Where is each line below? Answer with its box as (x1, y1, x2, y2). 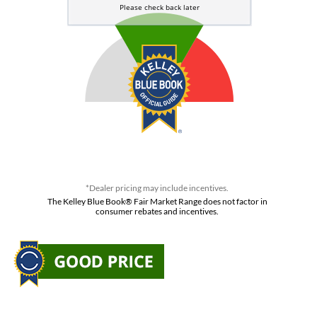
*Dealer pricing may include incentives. (86, 183, 229, 194)
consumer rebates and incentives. (96, 206, 219, 217)
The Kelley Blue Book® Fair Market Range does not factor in (47, 196, 267, 207)
